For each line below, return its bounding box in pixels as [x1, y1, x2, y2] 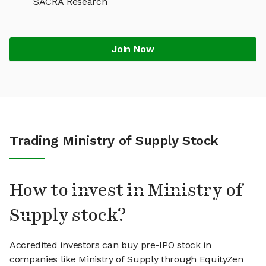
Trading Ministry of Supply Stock [9, 133, 218, 148]
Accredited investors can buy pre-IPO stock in [9, 239, 211, 251]
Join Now [112, 43, 154, 55]
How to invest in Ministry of [9, 178, 242, 203]
